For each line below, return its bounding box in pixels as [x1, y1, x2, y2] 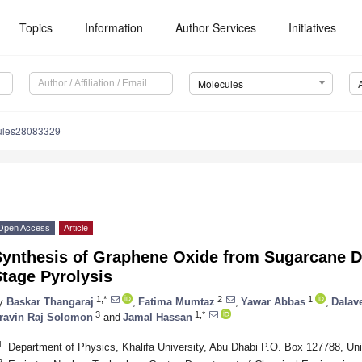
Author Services [175, 19, 257, 36]
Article [64, 223, 88, 234]
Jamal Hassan [123, 310, 192, 323]
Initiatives [288, 19, 337, 36]
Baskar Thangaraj [6, 295, 94, 308]
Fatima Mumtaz [138, 295, 215, 308]
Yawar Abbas [241, 295, 305, 308]
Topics [19, 19, 53, 36]
